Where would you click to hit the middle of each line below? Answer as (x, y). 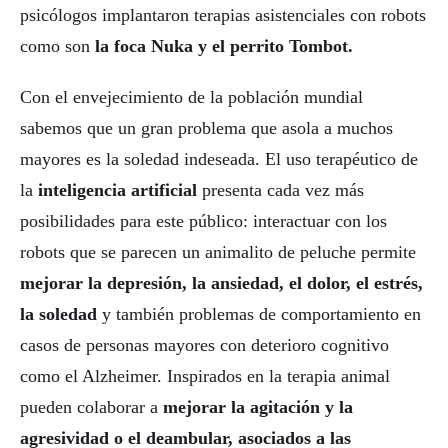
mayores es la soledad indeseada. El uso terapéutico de (219, 158)
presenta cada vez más (280, 189)
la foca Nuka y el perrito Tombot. (224, 46)
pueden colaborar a (89, 406)
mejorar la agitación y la (255, 406)
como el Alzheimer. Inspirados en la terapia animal (205, 375)
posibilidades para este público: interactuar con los (203, 220)
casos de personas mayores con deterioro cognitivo (204, 344)
